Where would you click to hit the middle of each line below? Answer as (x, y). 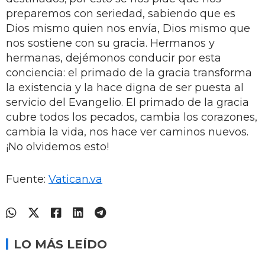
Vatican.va (75, 179)
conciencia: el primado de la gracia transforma (129, 72)
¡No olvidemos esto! (57, 146)
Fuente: (27, 179)
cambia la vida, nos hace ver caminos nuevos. (127, 132)
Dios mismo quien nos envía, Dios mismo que (128, 28)
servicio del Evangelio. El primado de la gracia (127, 102)
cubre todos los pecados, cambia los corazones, (132, 117)
